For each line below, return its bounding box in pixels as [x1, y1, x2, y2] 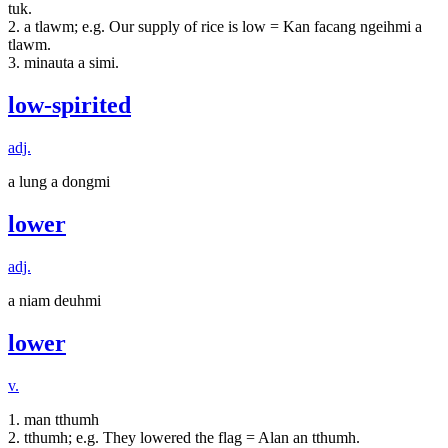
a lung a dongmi [8, 173, 110, 191]
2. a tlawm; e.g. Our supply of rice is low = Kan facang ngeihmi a [8, 18, 422, 36]
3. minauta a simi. [8, 54, 119, 72]
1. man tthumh [8, 410, 99, 428]
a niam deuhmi [8, 292, 101, 309]
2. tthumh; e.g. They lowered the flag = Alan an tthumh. [8, 428, 360, 446]
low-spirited [8, 92, 131, 119]
